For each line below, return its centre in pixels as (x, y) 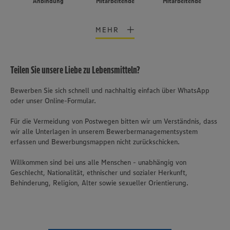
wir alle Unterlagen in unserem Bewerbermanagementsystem (104, 131)
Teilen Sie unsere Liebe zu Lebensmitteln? (75, 70)
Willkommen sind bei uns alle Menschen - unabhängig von (98, 162)
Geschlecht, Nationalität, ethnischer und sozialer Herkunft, (99, 172)
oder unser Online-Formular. (53, 101)
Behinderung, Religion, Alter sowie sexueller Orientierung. (99, 183)
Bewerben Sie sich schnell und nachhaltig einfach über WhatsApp (110, 90)
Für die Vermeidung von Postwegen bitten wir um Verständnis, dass (114, 121)
